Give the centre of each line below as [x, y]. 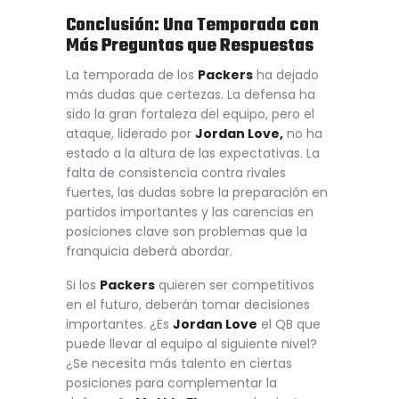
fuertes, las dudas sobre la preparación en [197, 193]
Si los [83, 285]
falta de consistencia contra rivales [176, 173]
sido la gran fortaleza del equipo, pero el [190, 114]
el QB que [289, 324]
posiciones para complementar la [171, 383]
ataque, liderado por [130, 134]
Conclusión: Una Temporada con [192, 26]
